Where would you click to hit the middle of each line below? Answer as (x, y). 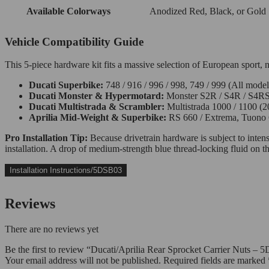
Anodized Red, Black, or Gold (208, 11)
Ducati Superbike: (66, 85)
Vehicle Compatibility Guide (74, 41)
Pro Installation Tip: (46, 138)
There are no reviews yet (52, 229)
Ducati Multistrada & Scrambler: (97, 107)
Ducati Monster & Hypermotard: (96, 96)
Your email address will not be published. (83, 261)
